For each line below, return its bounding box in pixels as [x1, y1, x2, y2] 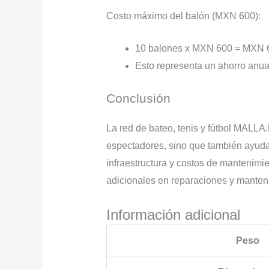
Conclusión [106, 91, 171, 106]
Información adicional [106, 207, 240, 223]
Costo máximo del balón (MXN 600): [106, 10, 261, 21]
